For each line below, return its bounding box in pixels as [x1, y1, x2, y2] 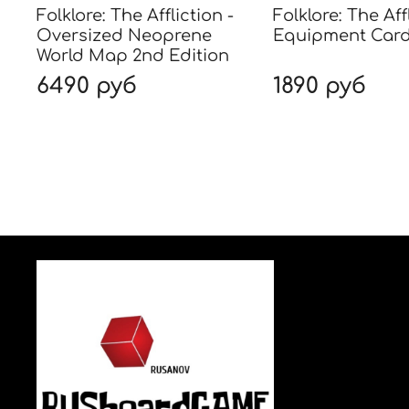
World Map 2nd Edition [37, 47, 229, 66]
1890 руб [272, 74, 366, 100]
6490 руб [37, 74, 137, 100]
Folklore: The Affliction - [37, 6, 234, 26]
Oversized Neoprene [37, 26, 212, 46]
